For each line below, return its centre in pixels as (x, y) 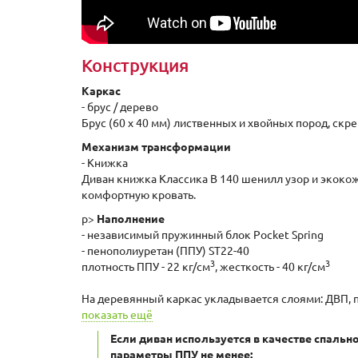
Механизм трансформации (156, 147)
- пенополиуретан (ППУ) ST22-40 (165, 251)
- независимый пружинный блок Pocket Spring (203, 235)
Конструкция (135, 65)
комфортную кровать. (139, 195)
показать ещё (117, 315)
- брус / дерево (120, 107)
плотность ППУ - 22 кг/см (146, 267)
